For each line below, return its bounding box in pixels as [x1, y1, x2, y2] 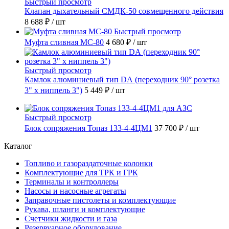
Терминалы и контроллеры [25, 177, 119, 186]
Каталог [4, 141, 32, 150]
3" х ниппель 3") [25, 85, 82, 95]
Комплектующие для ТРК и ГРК [25, 168, 138, 177]
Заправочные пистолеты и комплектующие [25, 195, 176, 204]
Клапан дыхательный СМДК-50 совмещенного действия [25, 6, 223, 15]
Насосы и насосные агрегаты [25, 186, 126, 195]
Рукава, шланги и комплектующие [25, 204, 145, 214]
